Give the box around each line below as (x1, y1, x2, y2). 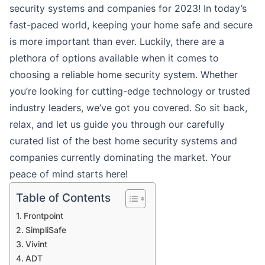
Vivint (25, 239, 47, 250)
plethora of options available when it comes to (9, 52, 219, 64)
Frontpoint (23, 211, 63, 221)
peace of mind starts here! (9, 168, 128, 180)
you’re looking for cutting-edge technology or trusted (9, 85, 250, 98)
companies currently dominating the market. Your (9, 151, 231, 164)
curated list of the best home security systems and (9, 135, 237, 147)
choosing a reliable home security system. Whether (9, 69, 238, 81)
